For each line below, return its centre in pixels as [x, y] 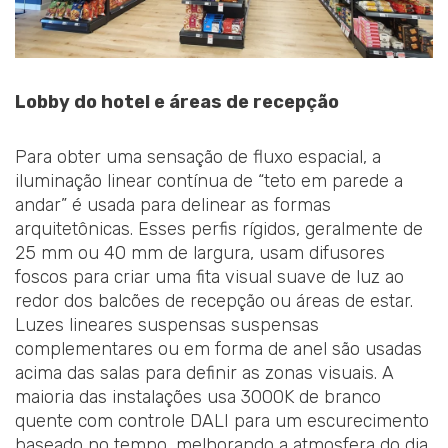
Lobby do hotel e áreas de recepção [177, 101]
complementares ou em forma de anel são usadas [218, 349]
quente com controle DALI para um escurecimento [222, 421]
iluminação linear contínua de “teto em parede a [209, 181]
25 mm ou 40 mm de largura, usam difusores [200, 253]
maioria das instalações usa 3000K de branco [198, 397]
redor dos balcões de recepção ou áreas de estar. [214, 301]
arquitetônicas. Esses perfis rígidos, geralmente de [219, 229]
